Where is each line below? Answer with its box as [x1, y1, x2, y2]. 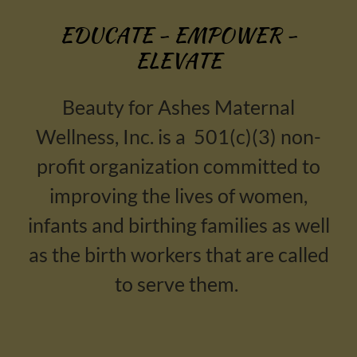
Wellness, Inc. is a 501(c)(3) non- [36, 124, 321, 148]
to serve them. [115, 272, 242, 296]
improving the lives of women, [49, 183, 308, 207]
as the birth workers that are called [28, 242, 329, 266]
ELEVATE [135, 45, 222, 76]
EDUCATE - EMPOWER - [60, 20, 297, 50]
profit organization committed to [37, 154, 320, 178]
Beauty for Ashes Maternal [62, 95, 295, 119]
